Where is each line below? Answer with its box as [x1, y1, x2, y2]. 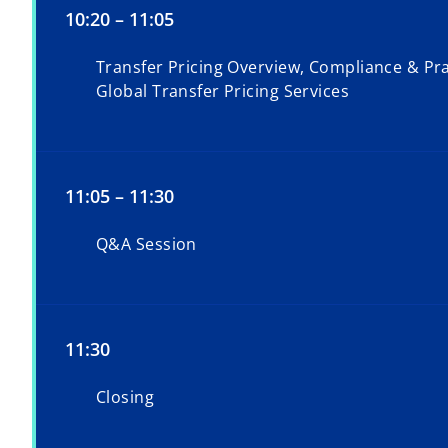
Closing [96, 386, 155, 409]
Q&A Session [96, 233, 197, 256]
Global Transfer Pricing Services [96, 80, 350, 103]
